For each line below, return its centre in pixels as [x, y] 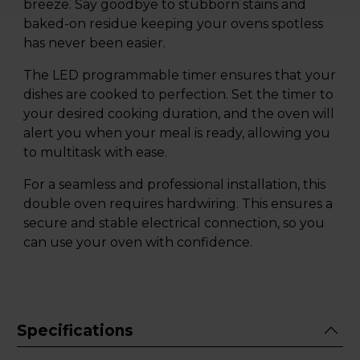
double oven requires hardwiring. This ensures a [178, 204]
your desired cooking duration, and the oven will [179, 114]
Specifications [75, 330]
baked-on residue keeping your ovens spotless [173, 24]
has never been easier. [94, 43]
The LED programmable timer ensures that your [180, 76]
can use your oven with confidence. [138, 243]
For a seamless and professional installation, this [174, 185]
